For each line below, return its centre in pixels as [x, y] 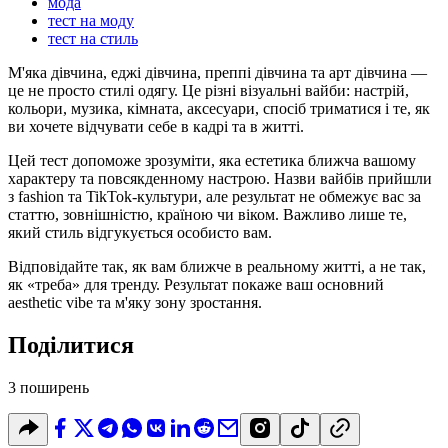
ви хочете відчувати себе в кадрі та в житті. [156, 126]
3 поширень [48, 387]
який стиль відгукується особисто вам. [140, 232]
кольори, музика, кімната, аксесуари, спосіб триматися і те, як [219, 108]
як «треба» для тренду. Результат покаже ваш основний [196, 284]
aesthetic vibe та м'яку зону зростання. [135, 302]
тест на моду [91, 20]
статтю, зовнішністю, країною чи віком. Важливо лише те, [207, 214]
